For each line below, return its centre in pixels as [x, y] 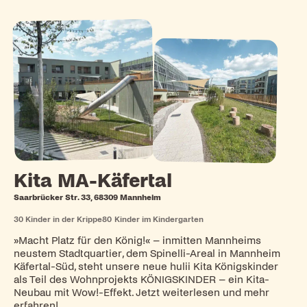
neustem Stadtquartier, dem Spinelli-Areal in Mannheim [147, 254]
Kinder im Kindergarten [159, 219]
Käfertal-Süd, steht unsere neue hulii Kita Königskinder [146, 267]
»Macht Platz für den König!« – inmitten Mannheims [137, 241]
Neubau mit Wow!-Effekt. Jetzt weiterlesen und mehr [141, 293]
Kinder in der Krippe [64, 219]
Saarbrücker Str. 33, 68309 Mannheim [87, 197]
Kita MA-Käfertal [93, 181]
